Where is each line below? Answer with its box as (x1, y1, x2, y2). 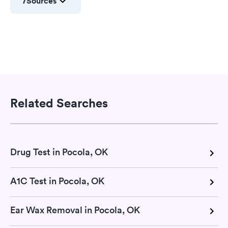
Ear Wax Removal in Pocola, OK (10, 204, 140, 216)
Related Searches (10, 95, 108, 110)
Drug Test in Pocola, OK (10, 146, 108, 158)
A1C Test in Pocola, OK (10, 175, 104, 187)
